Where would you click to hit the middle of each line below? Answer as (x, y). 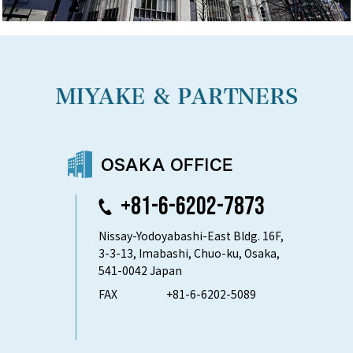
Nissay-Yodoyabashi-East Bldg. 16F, (191, 236)
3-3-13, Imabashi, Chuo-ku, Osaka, (189, 253)
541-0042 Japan (140, 271)
